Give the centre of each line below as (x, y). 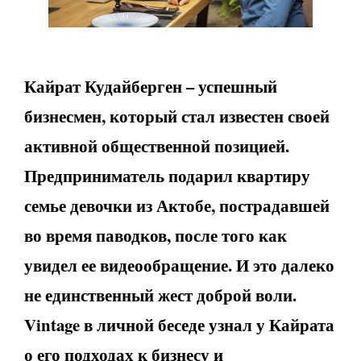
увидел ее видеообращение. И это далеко (179, 265)
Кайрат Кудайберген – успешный (151, 86)
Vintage (52, 324)
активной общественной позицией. (157, 145)
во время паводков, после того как (156, 235)
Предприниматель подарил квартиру (167, 175)
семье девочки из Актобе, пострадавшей (177, 205)
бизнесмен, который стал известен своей (177, 116)
